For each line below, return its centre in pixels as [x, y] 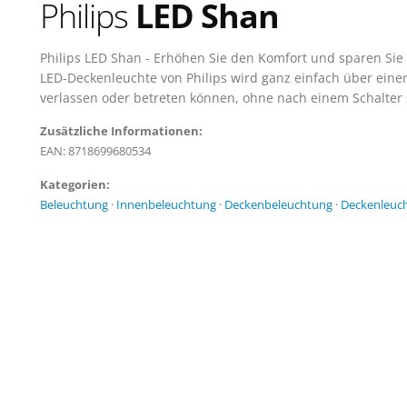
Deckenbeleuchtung [278, 205]
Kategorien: [75, 185]
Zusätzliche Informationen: [121, 131]
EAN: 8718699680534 [95, 151]
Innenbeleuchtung [166, 205]
